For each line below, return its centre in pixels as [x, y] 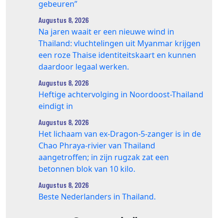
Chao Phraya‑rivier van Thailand [97, 145]
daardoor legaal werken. [84, 66]
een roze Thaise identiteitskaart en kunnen [117, 55]
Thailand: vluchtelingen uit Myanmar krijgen [119, 43]
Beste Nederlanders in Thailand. [97, 196]
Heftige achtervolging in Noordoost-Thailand [121, 94]
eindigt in [57, 106]
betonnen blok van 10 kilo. [87, 169]
